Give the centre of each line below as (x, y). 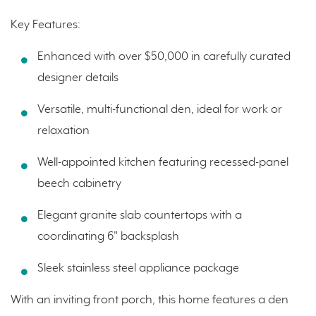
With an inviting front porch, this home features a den (150, 300)
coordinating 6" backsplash (108, 237)
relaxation (63, 131)
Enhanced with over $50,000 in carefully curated (164, 57)
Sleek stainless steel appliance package (138, 269)
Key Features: (45, 25)
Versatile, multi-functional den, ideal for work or (159, 110)
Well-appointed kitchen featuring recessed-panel (163, 163)
